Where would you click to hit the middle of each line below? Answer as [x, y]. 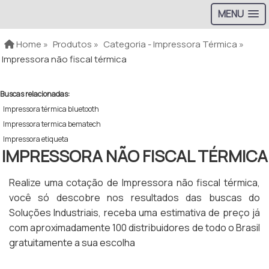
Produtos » [76, 44]
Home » [32, 44]
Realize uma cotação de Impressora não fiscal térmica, [134, 183]
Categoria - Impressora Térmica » [174, 44]
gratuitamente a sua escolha [72, 243]
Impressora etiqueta [36, 139]
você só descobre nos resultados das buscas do [134, 198]
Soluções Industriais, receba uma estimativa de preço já [134, 213]
